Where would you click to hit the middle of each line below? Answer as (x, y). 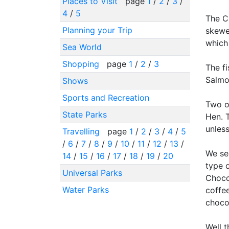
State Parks (84, 114)
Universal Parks (92, 173)
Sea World (82, 47)
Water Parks (85, 189)
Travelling (82, 131)
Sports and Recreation (106, 97)
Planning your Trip (97, 30)
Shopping (82, 64)
